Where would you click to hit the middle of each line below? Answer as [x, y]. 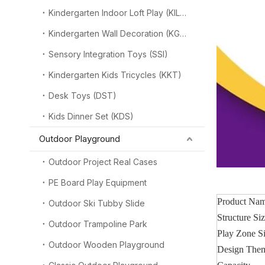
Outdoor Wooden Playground [106, 245]
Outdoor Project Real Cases [103, 162]
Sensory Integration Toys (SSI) [108, 54]
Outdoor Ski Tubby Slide [97, 203]
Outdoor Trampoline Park [98, 224]
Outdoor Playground [80, 139]
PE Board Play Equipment [98, 182]
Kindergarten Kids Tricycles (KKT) [115, 75]
